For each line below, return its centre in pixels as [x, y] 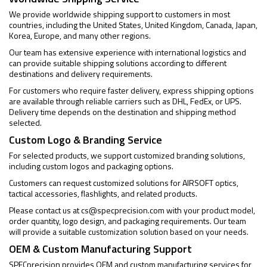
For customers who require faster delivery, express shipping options [131, 90]
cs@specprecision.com [123, 210]
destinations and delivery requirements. [81, 74]
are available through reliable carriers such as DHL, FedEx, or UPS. [125, 101]
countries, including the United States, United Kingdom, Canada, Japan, [133, 25]
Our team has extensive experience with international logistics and [128, 52]
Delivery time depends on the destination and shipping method [122, 112]
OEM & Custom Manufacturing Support [100, 249]
